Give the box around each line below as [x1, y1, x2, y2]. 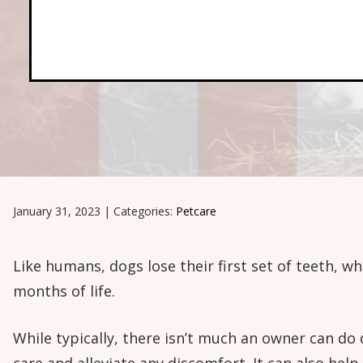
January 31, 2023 [13, 203, 100, 219]
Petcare [176, 203, 216, 219]
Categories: [113, 203, 176, 219]
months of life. [13, 281, 115, 301]
